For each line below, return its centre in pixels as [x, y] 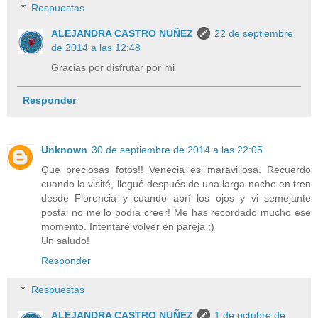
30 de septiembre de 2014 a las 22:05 [177, 149]
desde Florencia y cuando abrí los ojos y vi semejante [176, 198]
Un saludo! [65, 240]
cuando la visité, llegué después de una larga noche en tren [176, 183]
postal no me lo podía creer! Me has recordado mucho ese [176, 212]
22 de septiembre [254, 34]
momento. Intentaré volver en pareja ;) [128, 226]
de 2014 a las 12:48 [96, 48]
